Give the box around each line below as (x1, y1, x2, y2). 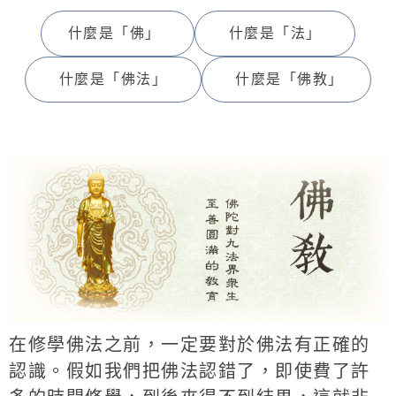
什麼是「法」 (228, 26, 322, 41)
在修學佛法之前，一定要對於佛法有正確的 (9, 334, 370, 354)
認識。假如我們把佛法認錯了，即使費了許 (9, 361, 370, 381)
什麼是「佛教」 (235, 72, 344, 87)
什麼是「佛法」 (58, 72, 168, 87)
